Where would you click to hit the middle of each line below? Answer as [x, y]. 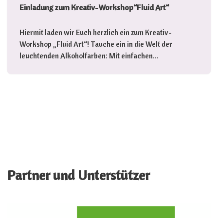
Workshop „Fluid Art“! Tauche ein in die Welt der [96, 44]
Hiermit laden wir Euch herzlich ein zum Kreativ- [96, 32]
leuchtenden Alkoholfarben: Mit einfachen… [90, 55]
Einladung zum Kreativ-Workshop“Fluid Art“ [94, 7]
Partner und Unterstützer [79, 175]
